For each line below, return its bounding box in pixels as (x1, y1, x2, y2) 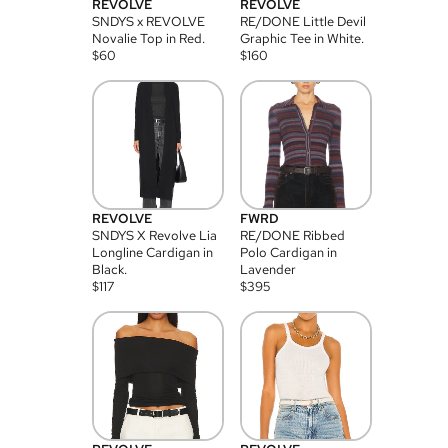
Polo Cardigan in (240, 244, 337, 261)
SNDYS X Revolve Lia (92, 227, 217, 244)
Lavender (240, 261, 296, 278)
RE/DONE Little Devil (240, 13, 366, 30)
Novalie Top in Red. (92, 30, 205, 47)
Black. (92, 261, 127, 278)
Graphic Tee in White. (240, 30, 364, 47)
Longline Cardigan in (92, 244, 213, 261)
